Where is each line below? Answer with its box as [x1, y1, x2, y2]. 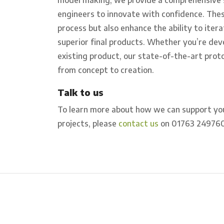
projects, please [57, 118, 118, 128]
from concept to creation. [57, 64, 154, 75]
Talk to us [57, 86, 103, 98]
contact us [118, 118, 158, 128]
